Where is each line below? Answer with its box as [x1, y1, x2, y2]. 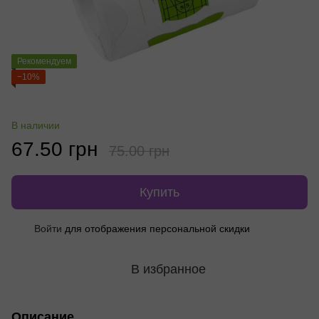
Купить [140, 184, 179, 199]
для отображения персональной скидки [62, 222, 250, 234]
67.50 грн [11, 137, 98, 160]
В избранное [130, 261, 206, 276]
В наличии [11, 119, 60, 131]
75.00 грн [109, 142, 169, 159]
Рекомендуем [17, 56, 71, 66]
